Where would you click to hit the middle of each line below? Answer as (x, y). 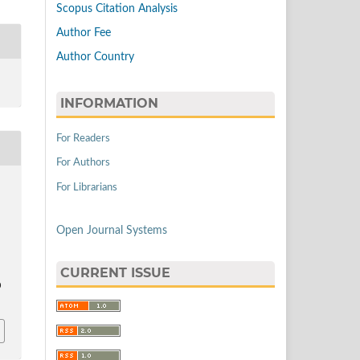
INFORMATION (109, 103)
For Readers (83, 138)
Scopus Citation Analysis (117, 9)
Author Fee (84, 33)
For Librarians (87, 188)
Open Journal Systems (112, 231)
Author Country (95, 57)
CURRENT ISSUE (115, 273)
